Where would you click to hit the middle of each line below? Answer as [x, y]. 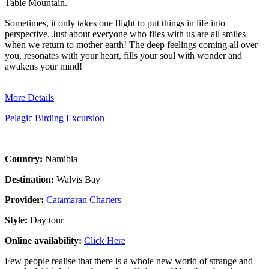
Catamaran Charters [84, 199]
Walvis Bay [78, 179]
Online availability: [44, 240]
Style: [17, 220]
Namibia [61, 159]
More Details [29, 97]
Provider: [26, 199]
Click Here [105, 240]
